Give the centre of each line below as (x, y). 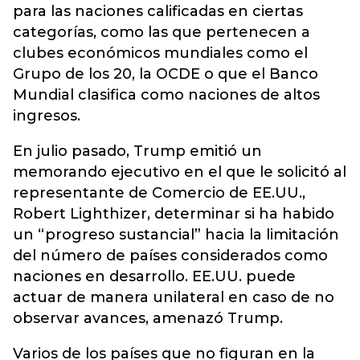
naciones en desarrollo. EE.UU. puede (154, 276)
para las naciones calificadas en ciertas (158, 11)
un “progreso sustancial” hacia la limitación (176, 235)
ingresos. (47, 116)
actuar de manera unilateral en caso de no (174, 297)
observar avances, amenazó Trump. (148, 318)
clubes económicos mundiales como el (160, 53)
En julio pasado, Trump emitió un (137, 151)
